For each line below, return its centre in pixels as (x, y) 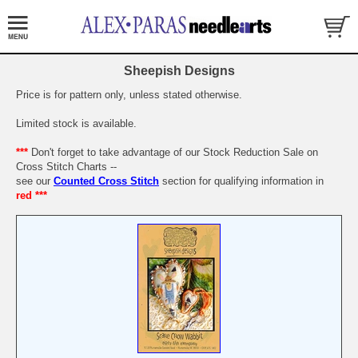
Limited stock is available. (76, 124)
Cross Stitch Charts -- (66, 167)
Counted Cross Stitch (106, 181)
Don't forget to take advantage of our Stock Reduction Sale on (173, 153)
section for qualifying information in (241, 181)
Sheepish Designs (179, 71)
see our (35, 181)
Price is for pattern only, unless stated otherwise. (129, 95)
